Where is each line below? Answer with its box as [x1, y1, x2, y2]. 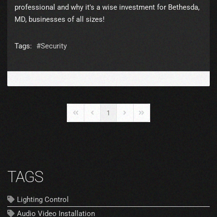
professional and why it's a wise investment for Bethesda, [15, 2, 200, 12]
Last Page [137, 113, 168, 121]
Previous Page [87, 113, 131, 121]
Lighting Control [17, 195, 69, 204]
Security [41, 42, 67, 51]
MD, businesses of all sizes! [15, 15, 105, 24]
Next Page [120, 113, 151, 121]
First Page [71, 113, 101, 121]
